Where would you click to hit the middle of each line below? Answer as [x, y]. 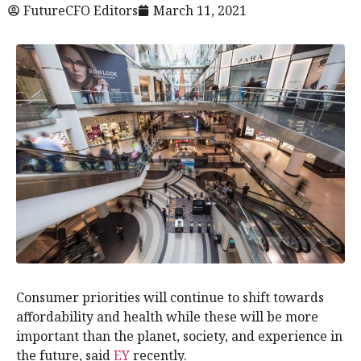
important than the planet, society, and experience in [179, 336]
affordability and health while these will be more [167, 316]
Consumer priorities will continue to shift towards [170, 297]
